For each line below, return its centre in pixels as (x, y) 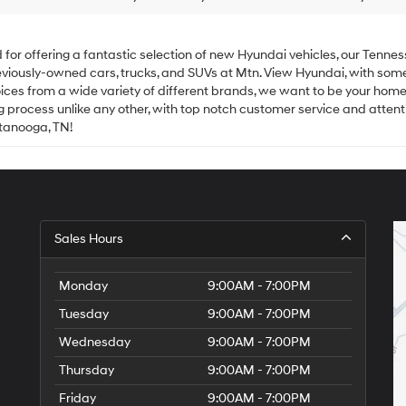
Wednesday (95, 342)
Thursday (87, 370)
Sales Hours (89, 238)
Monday (83, 285)
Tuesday (84, 314)
